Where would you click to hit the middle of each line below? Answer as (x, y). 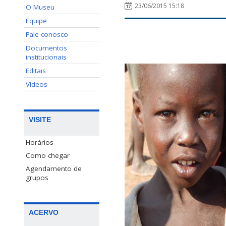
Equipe (36, 21)
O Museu (40, 7)
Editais (36, 71)
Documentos (46, 48)
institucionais (46, 57)
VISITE (40, 120)
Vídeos (37, 84)
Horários (40, 143)
